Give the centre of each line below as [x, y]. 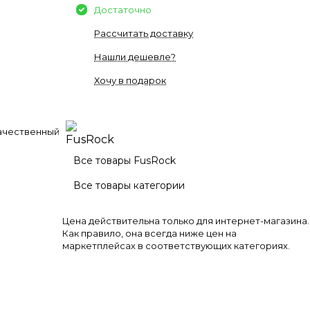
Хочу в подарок [130, 80]
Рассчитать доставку [144, 33]
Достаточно [123, 10]
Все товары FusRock [125, 161]
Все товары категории [129, 185]
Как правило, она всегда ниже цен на [149, 233]
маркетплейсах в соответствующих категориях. [176, 246]
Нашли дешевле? [135, 57]
